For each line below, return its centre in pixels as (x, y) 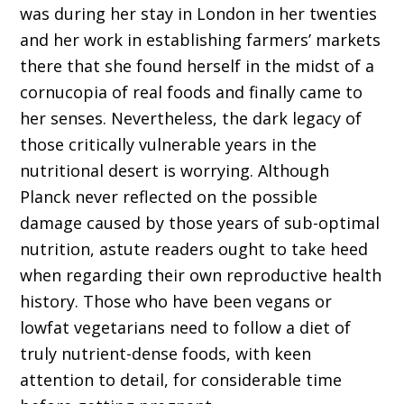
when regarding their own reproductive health (201, 275)
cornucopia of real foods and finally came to (192, 92)
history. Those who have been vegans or (176, 302)
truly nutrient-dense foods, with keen (166, 354)
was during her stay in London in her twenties (199, 14)
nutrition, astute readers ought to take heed (194, 249)
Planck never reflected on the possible (169, 197)
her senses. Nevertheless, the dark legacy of (191, 119)
